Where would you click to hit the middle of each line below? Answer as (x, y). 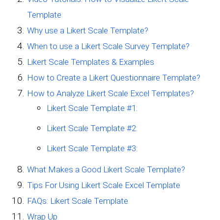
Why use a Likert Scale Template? (88, 30)
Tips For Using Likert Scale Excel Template (104, 185)
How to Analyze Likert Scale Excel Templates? (110, 93)
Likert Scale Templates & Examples (91, 62)
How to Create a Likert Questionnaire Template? (114, 77)
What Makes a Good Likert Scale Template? (106, 169)
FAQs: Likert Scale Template (78, 201)
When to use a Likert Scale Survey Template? (108, 46)
